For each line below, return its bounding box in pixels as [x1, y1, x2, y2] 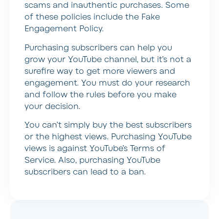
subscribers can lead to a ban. [24, 167, 146, 178]
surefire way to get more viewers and [24, 66, 175, 77]
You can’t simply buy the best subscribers [24, 120, 192, 131]
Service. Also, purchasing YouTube [24, 155, 160, 166]
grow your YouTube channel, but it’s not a [24, 54, 191, 65]
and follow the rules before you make [24, 89, 176, 100]
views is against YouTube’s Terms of [24, 143, 165, 154]
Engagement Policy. [24, 23, 104, 35]
